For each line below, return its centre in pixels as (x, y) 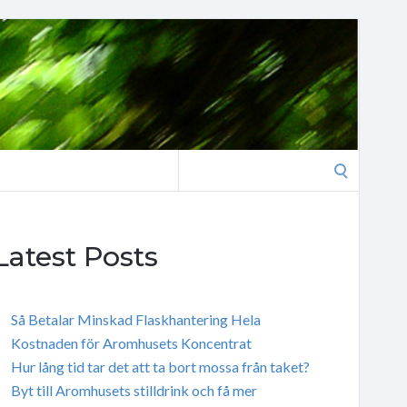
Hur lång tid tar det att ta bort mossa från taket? (160, 366)
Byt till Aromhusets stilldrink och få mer (134, 390)
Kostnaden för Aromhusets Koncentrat (131, 342)
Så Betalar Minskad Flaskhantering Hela (135, 319)
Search (198, 160)
